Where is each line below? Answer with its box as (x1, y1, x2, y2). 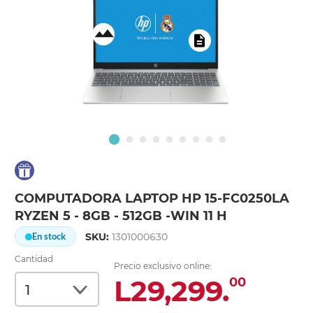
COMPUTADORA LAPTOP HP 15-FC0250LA (15, 191, 290, 207)
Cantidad (15, 254, 54, 265)
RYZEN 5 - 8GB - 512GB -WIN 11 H (15, 208, 228, 224)
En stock (32, 231, 66, 242)
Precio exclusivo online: (114, 261, 212, 272)
